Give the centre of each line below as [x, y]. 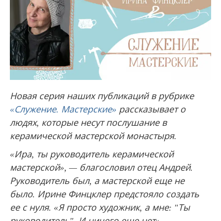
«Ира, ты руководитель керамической [92, 154]
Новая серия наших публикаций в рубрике [102, 96]
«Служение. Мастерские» [63, 109]
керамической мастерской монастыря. [93, 136]
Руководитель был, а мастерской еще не [97, 181]
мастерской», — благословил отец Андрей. [101, 167]
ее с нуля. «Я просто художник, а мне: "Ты [100, 207]
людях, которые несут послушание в [88, 123]
